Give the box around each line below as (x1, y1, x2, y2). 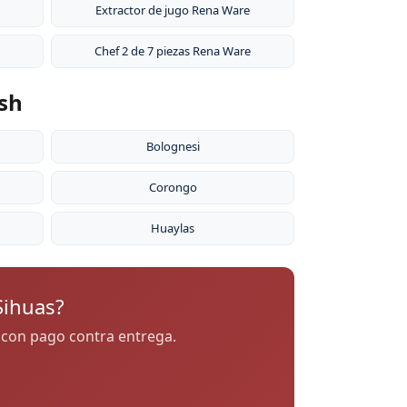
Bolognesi (145, 138, 200, 155)
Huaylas (151, 220, 194, 237)
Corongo (148, 179, 197, 196)
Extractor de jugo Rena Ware (95, 2, 250, 19)
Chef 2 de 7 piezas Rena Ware (94, 43, 251, 60)
